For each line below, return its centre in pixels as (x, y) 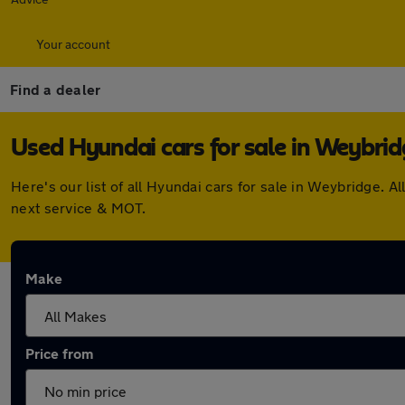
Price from (59, 353)
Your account (73, 44)
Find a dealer (56, 89)
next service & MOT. (79, 207)
